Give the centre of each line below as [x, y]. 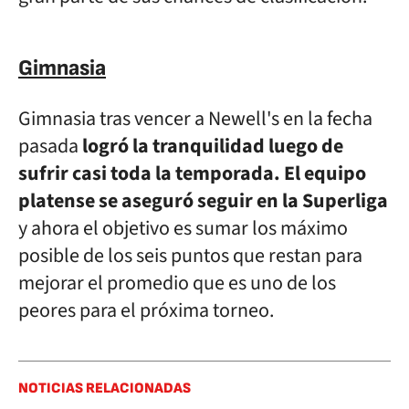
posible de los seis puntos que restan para [190, 256]
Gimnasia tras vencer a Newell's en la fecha [195, 119]
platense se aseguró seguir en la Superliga [203, 201]
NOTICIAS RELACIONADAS [105, 388]
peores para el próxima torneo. [146, 310]
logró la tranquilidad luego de [213, 146]
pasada [50, 146]
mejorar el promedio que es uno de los [177, 283]
